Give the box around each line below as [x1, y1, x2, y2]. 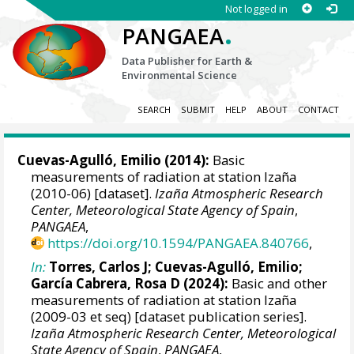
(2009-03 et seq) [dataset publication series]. [31, 307, 307, 326]
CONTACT [297, 104, 339, 116]
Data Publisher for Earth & [122, 54, 253, 68]
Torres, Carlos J [49, 257, 149, 276]
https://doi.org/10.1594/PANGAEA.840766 [47, 234, 310, 253]
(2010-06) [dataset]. [31, 184, 156, 203]
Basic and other [228, 273, 328, 292]
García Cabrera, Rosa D [31, 273, 181, 292]
